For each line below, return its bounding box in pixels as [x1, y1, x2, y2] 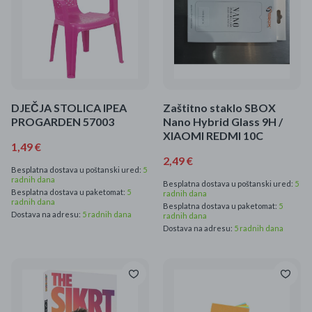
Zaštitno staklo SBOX [163, 101, 276, 114]
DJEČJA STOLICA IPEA [11, 101, 127, 114]
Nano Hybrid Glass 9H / [163, 115, 283, 128]
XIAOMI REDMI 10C [163, 129, 263, 142]
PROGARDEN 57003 [11, 115, 114, 128]
